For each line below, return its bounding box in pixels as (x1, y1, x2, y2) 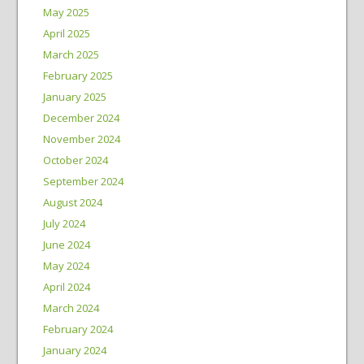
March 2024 (42, 301, 99, 315)
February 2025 (42, 68, 113, 83)
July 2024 (42, 216, 85, 231)
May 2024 (42, 258, 89, 273)
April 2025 (42, 26, 90, 41)
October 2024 (42, 153, 108, 167)
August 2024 (42, 195, 102, 210)
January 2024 (42, 343, 106, 357)
